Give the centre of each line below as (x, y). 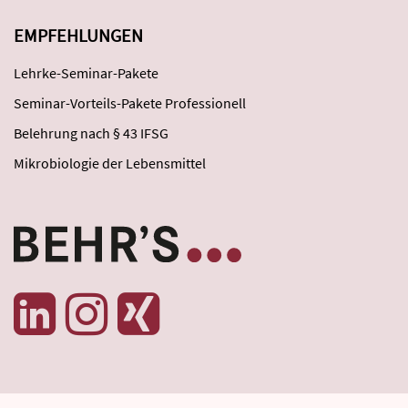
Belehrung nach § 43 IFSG (91, 133)
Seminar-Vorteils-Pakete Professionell (130, 102)
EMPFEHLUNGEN (78, 35)
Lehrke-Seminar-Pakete (86, 72)
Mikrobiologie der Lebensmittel (110, 163)
